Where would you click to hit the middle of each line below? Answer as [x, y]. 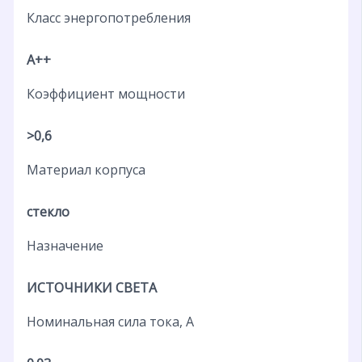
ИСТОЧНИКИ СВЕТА [91, 287]
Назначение [65, 245]
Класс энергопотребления [108, 17]
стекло [48, 211]
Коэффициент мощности [105, 93]
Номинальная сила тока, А [110, 321]
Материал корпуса [86, 169]
